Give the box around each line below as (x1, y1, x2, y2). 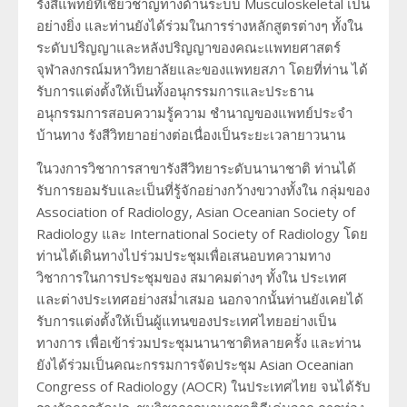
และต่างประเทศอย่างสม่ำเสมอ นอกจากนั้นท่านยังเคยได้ (36, 289, 363, 308)
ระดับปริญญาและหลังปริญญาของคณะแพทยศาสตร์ (36, 37, 341, 56)
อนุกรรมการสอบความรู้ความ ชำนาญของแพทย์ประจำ (36, 103, 352, 122)
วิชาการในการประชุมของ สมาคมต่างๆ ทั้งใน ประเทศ (36, 267, 347, 286)
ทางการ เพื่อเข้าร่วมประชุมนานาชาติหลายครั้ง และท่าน (36, 333, 361, 352)
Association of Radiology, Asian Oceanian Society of (36, 202, 355, 221)
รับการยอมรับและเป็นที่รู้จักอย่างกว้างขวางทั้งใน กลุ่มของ (36, 180, 370, 199)
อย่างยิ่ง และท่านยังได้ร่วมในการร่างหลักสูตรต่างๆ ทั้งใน (36, 15, 362, 35)
